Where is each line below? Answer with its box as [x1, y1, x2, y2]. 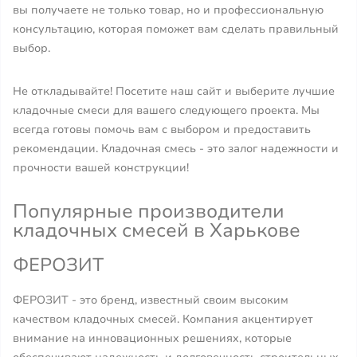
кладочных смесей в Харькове [13, 218, 300, 243]
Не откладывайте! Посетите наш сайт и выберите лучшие [13, 84, 335, 99]
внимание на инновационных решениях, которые [13, 331, 292, 346]
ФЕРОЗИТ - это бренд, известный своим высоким [13, 292, 288, 308]
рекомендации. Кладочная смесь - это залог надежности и [13, 141, 339, 156]
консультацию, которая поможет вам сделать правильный [13, 22, 339, 37]
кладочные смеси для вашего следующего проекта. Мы [13, 103, 320, 118]
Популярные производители [13, 198, 284, 224]
